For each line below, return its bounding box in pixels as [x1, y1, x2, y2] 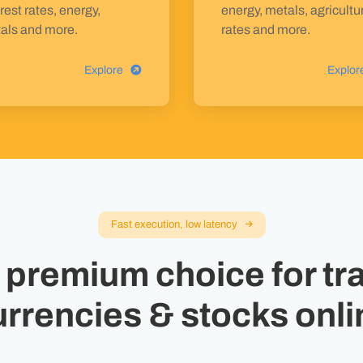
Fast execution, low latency [110, 219, 237, 230]
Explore [84, 64, 123, 76]
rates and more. [221, 23, 310, 36]
